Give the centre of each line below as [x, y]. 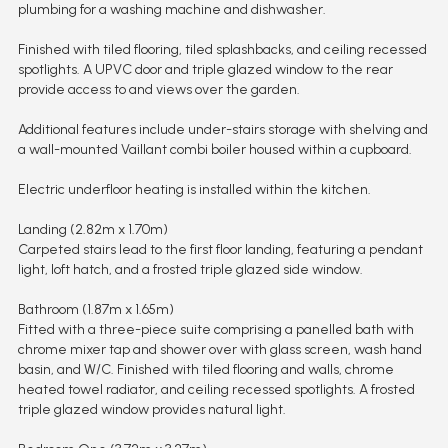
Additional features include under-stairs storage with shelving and [222, 129]
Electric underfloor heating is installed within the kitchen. [194, 189]
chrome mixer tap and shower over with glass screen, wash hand [219, 349]
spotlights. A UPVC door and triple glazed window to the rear [205, 69]
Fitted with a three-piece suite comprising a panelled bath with [215, 329]
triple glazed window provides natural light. [151, 409]
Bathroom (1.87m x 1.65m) [95, 309]
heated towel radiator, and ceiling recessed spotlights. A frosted [216, 389]
